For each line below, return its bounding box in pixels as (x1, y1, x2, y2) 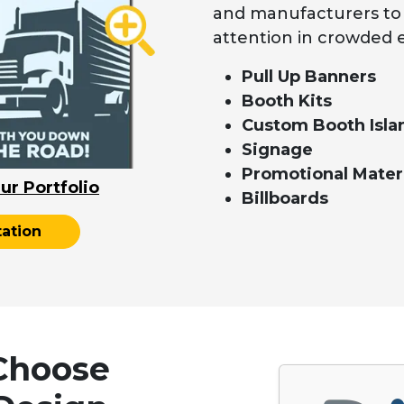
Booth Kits (242, 91, 332, 112)
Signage (242, 140, 313, 161)
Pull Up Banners (242, 67, 376, 87)
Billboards (242, 188, 328, 209)
